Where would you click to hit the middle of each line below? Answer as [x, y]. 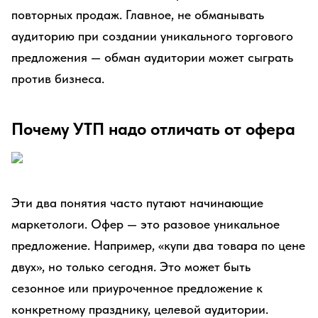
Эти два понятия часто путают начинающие [137, 203]
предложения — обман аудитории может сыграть [152, 57]
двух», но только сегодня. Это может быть [131, 267]
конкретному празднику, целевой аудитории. [140, 309]
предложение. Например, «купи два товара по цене [158, 245]
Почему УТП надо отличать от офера [153, 129]
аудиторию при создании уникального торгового [152, 36]
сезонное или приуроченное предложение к [137, 288]
